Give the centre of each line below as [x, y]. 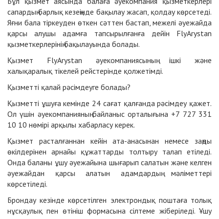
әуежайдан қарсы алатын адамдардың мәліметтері [109, 173]
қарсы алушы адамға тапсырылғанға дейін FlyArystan [109, 33]
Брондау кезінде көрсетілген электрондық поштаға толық [109, 200]
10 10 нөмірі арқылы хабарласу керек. [71, 125]
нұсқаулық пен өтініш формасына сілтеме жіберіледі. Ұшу [109, 211]
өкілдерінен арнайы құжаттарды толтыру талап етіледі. [109, 152]
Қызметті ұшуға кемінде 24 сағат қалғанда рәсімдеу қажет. [109, 103]
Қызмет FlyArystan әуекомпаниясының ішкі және [109, 60]
